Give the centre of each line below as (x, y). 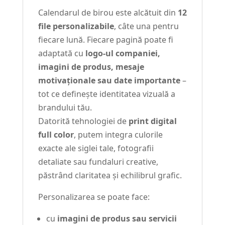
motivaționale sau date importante (109, 81)
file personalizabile (76, 26)
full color (56, 135)
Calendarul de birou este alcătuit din (108, 13)
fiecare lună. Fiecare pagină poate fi (105, 40)
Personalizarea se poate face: (94, 197)
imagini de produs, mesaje (91, 67)
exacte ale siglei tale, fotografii (96, 148)
